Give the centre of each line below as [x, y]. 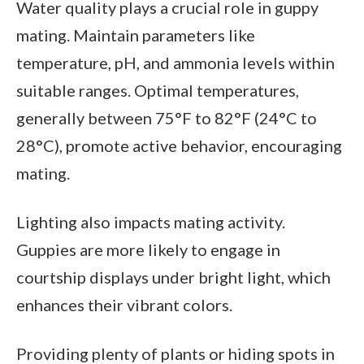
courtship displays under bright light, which [173, 277]
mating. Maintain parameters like [136, 35]
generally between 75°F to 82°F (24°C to [167, 118]
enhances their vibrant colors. [124, 305]
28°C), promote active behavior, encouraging [179, 146]
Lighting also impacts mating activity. [151, 222]
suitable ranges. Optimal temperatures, [158, 91]
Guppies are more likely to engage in [148, 250]
